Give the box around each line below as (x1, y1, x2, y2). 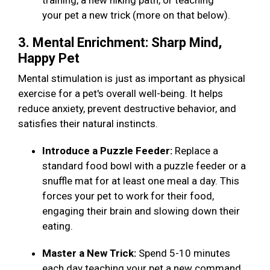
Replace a (175, 145, 218, 157)
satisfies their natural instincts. (18, 118, 160, 130)
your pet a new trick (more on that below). (42, 9, 233, 22)
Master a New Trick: (42, 247, 139, 260)
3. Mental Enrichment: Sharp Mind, (18, 35, 222, 51)
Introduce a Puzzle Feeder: (42, 145, 175, 157)
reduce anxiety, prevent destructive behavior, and (18, 102, 236, 115)
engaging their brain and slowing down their (42, 205, 240, 218)
